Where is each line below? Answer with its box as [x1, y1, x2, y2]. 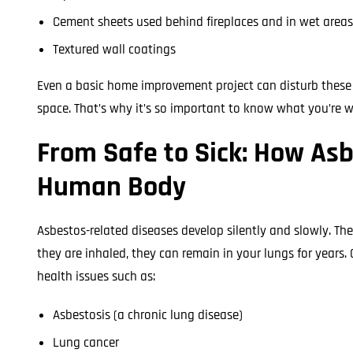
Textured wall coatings [53, 41, 176, 58]
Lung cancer [53, 334, 119, 351]
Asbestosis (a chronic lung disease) [53, 307, 243, 324]
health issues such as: [37, 268, 155, 285]
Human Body [37, 169, 186, 205]
